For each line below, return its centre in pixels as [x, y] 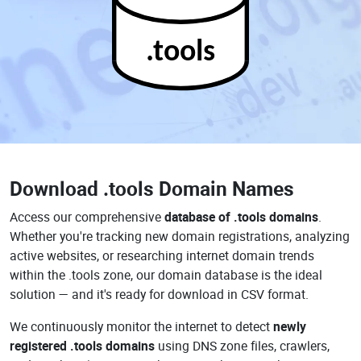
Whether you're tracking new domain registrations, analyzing [180, 236]
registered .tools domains [82, 346]
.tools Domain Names [199, 188]
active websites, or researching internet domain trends [162, 255]
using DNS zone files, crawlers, [242, 346]
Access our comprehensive [87, 217]
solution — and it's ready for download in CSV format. [159, 294]
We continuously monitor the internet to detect [141, 326]
